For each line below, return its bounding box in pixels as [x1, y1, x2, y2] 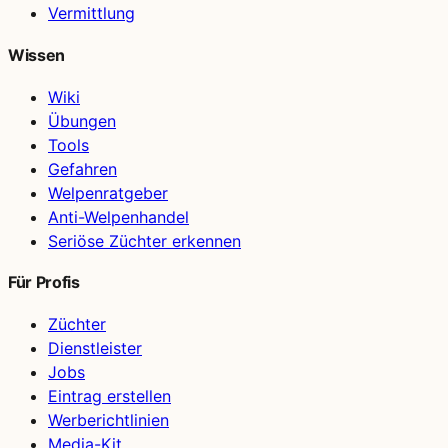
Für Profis [8, 272, 80, 293]
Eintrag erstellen [48, 386, 171, 407]
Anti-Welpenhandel [48, 206, 189, 227]
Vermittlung [48, 3, 135, 24]
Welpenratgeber [48, 182, 168, 203]
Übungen [48, 110, 116, 131]
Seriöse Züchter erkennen [48, 230, 241, 251]
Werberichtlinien [48, 410, 169, 431]
